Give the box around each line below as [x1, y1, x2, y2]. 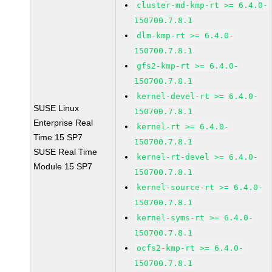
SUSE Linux [33, 103, 80, 113]
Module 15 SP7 [33, 161, 93, 171]
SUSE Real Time [33, 147, 98, 157]
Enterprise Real [33, 118, 93, 127]
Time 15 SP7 [33, 132, 83, 142]
